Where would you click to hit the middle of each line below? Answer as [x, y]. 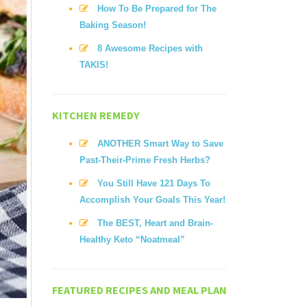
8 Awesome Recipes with [150, 48]
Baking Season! [113, 25]
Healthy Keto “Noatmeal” [132, 240]
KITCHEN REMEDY [96, 115]
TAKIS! [94, 65]
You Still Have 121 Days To [154, 183]
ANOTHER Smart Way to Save [160, 144]
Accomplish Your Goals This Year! [152, 200]
